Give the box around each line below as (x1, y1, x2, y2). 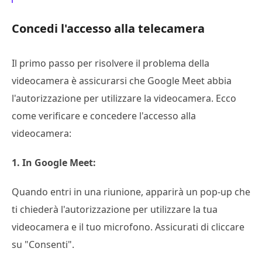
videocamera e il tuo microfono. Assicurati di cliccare (12, 220, 244, 233)
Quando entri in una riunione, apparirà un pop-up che (12, 185, 250, 198)
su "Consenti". (12, 237, 74, 251)
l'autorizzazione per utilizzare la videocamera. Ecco (12, 91, 236, 105)
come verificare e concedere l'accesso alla (12, 109, 196, 122)
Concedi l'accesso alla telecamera (12, 20, 205, 36)
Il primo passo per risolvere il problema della (12, 56, 209, 70)
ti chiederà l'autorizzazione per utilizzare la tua (12, 202, 218, 216)
